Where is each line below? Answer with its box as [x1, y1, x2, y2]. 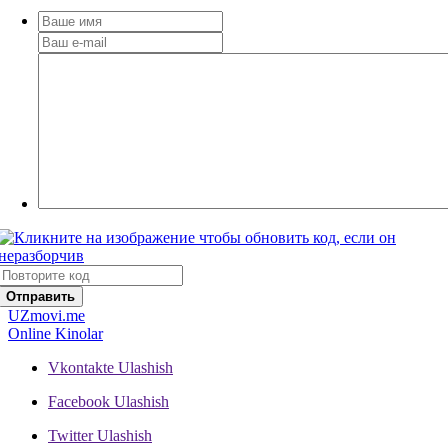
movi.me [30, 306, 85, 324]
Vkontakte [48, 358, 114, 376]
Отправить [6, 288, 75, 304]
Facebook [48, 392, 110, 410]
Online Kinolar [8, 324, 103, 342]
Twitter [48, 426, 93, 444]
